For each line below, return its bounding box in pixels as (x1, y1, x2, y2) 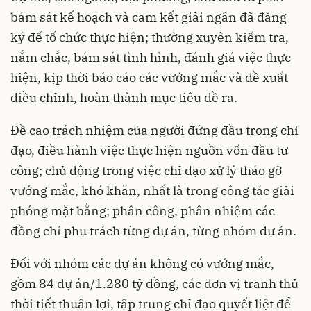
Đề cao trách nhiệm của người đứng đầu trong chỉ (10, 121, 299, 138)
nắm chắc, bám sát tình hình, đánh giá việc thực (10, 49, 291, 65)
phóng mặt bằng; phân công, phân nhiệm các (10, 202, 275, 219)
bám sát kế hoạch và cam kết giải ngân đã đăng (10, 8, 287, 25)
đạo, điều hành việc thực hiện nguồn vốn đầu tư (10, 142, 288, 158)
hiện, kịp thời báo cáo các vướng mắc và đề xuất (10, 69, 288, 85)
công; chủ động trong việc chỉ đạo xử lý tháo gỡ (10, 162, 282, 178)
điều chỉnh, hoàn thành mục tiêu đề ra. (10, 89, 237, 106)
